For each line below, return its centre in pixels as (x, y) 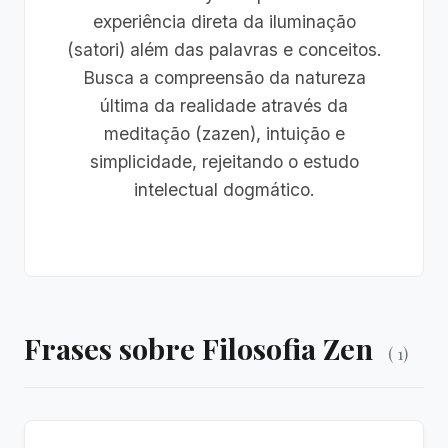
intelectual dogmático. (224, 189)
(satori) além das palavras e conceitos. (224, 49)
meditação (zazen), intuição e (224, 133)
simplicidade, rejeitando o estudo (224, 161)
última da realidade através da (224, 105)
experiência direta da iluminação (224, 21)
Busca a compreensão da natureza (224, 77)
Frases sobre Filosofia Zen (202, 348)
